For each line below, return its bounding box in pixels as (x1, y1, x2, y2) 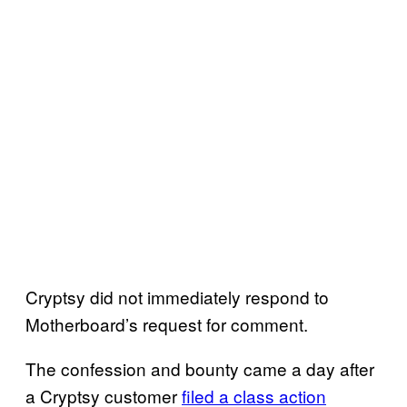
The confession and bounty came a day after (25, 355, 374, 381)
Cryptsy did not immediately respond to (25, 283, 329, 309)
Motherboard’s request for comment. (25, 311, 308, 336)
